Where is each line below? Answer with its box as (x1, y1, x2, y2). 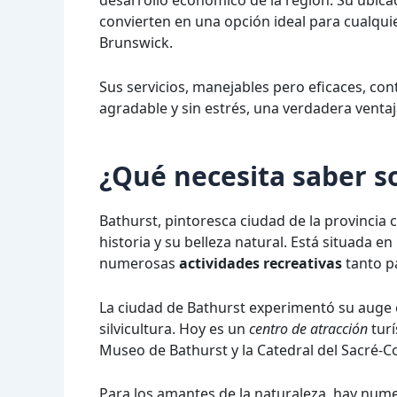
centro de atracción (249, 318, 368, 339)
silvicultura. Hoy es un (99, 318, 249, 339)
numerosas (99, 253, 179, 273)
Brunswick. (99, 33, 173, 53)
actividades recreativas (179, 253, 342, 273)
